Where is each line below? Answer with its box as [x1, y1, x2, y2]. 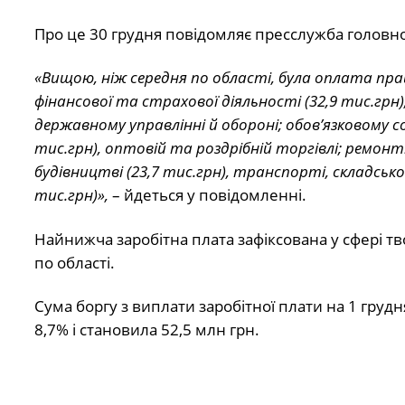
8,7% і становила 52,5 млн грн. [33, 319, 259, 341]
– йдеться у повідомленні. [108, 184, 306, 206]
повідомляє [165, 23, 251, 44]
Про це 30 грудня [33, 23, 162, 44]
